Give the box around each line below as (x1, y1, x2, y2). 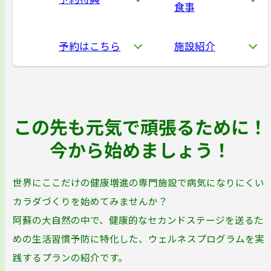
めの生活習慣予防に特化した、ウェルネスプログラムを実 (13, 232, 265, 246)
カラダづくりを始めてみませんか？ (13, 194, 168, 208)
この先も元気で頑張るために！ (13, 113, 267, 140)
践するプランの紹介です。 (13, 250, 128, 264)
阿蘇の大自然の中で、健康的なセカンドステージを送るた (13, 213, 264, 227)
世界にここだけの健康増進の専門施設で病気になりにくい (13, 175, 265, 189)
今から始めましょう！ (49, 136, 231, 163)
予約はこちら (59, 38, 121, 53)
